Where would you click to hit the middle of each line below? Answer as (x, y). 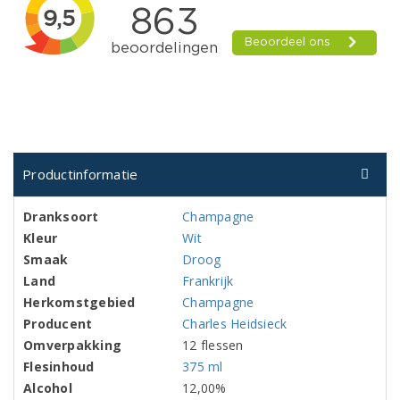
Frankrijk (208, 281)
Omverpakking (73, 345)
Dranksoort (61, 217)
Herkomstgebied (79, 302)
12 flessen (213, 345)
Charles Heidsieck (235, 324)
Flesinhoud (59, 367)
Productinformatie (80, 174)
